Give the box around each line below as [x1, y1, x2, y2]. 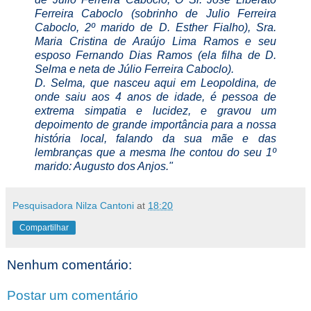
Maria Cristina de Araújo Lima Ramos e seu [35, 35, 276, 48]
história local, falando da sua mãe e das [35, 133, 276, 145]
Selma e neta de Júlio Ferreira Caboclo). [35, 63, 234, 76]
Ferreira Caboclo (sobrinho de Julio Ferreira [35, 8, 276, 20]
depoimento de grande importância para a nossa [35, 119, 276, 131]
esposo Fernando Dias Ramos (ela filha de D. [35, 49, 276, 62]
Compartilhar [19, 223, 69, 233]
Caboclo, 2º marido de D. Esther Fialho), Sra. [35, 22, 276, 34]
